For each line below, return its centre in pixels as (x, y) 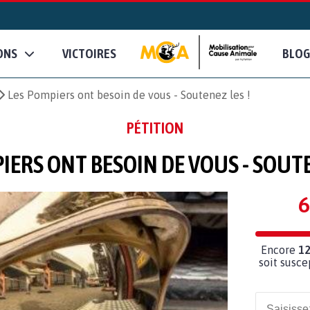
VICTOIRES (89, 54)
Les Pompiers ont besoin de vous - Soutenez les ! (129, 94)
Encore (280, 249)
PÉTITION (155, 128)
